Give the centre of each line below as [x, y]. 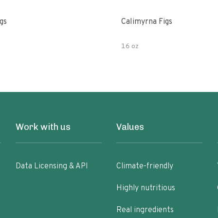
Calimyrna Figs [147, 22]
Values [130, 127]
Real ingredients [145, 210]
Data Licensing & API [52, 166]
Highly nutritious [145, 188]
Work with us [43, 127]
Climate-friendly [145, 166]
